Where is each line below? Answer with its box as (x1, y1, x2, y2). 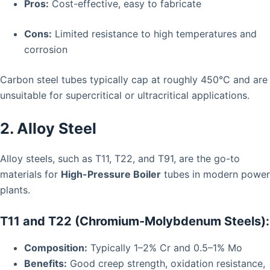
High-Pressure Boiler (61, 168, 161, 180)
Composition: (24, 241, 87, 254)
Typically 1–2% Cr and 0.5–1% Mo (87, 241, 242, 254)
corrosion (24, 43, 67, 56)
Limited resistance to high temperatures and (52, 28, 257, 40)
